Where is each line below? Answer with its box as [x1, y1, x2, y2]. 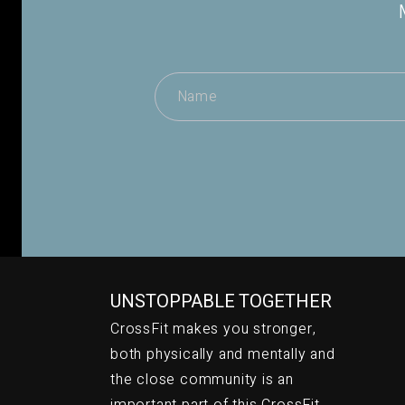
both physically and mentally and [110, 343, 335, 365]
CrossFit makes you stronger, [110, 317, 316, 340]
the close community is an [110, 368, 295, 391]
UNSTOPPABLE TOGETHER [110, 287, 332, 315]
